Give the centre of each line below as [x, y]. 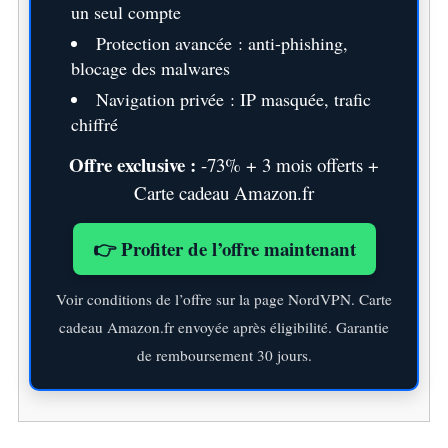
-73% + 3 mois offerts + [287, 164]
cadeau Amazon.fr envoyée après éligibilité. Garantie [224, 326]
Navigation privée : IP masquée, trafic [233, 98]
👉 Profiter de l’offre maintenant [224, 248]
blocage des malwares [150, 67]
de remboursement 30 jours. [224, 354]
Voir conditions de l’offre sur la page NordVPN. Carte [224, 298]
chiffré [94, 123]
